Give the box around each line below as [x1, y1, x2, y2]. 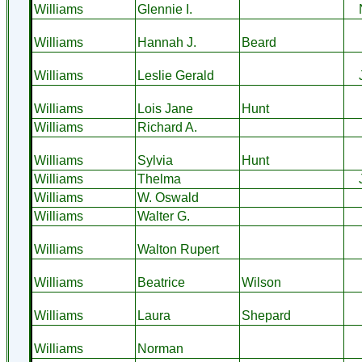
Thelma [137, 172, 181, 186]
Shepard [241, 309, 291, 322]
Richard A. [137, 120, 197, 134]
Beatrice [137, 276, 185, 289]
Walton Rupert [137, 242, 219, 256]
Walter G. [137, 209, 190, 223]
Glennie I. [137, 2, 192, 16]
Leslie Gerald [137, 69, 214, 82]
